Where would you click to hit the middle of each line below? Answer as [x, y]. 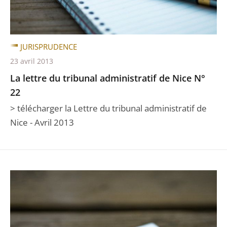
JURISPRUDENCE [49, 47]
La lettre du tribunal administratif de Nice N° [108, 78]
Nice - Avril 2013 [42, 122]
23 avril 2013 [32, 61]
